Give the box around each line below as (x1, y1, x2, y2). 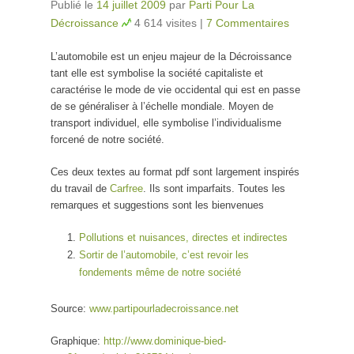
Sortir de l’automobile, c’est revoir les (79, 249, 249, 262)
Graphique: (51, 335, 104, 348)
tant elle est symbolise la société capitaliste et (51, 67, 263, 80)
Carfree (110, 183, 143, 195)
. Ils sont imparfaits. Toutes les (143, 183, 285, 195)
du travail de (51, 183, 110, 195)
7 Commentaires (206, 17, 289, 30)
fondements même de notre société (79, 266, 241, 279)
